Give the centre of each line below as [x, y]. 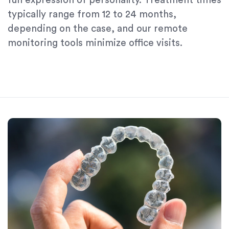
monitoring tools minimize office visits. [95, 43]
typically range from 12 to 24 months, [92, 15]
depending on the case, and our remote [98, 29]
